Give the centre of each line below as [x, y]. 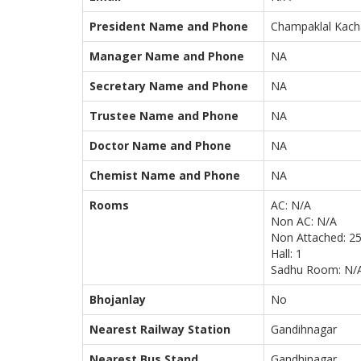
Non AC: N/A [304, 221]
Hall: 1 [286, 253]
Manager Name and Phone [167, 56]
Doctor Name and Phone [160, 145]
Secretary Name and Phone [169, 86]
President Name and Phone [169, 26]
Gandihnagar [304, 329]
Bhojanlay [118, 299]
